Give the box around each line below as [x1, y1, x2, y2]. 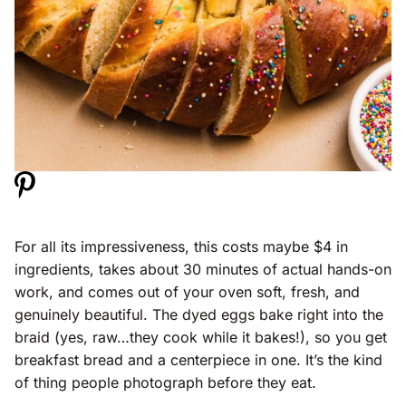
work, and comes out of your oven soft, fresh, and [14, 283, 360, 302]
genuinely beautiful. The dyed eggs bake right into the [14, 305, 383, 324]
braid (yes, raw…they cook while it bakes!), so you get [14, 328, 387, 347]
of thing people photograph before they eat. [14, 373, 316, 392]
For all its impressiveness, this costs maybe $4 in [14, 237, 348, 256]
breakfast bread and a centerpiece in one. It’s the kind [14, 351, 382, 370]
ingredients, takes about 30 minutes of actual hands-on [14, 260, 391, 279]
